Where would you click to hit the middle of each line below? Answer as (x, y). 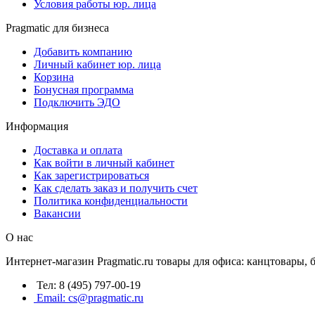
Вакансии (57, 214)
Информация (37, 127)
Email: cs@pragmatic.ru (90, 298)
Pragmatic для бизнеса (57, 28)
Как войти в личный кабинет (104, 163)
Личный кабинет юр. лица (97, 65)
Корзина (54, 77)
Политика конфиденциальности (111, 201)
